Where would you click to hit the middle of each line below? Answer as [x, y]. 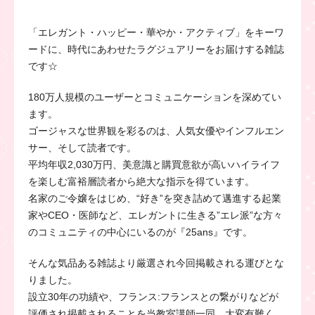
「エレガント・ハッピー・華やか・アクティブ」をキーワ [156, 32]
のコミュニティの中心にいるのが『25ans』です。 [140, 232]
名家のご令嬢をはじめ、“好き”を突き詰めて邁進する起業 [155, 198]
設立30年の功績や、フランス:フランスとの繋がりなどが [153, 296]
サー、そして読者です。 [82, 147]
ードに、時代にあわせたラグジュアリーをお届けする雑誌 [156, 49]
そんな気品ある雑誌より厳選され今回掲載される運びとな [156, 263]
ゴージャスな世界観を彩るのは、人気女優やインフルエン [156, 130]
